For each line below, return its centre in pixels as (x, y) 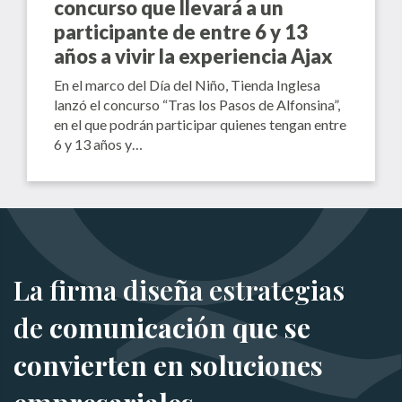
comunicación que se (180, 328)
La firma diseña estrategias (179, 290)
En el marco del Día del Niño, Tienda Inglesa (187, 85)
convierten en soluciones (168, 366)
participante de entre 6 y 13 (181, 32)
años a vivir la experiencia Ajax (193, 57)
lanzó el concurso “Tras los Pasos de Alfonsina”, (197, 105)
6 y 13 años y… (98, 144)
